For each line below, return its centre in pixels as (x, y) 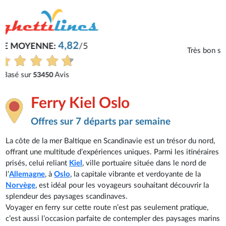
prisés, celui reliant (38, 163)
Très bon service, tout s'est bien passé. (113, 50)
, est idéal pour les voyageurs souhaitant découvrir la (122, 185)
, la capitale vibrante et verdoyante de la (136, 174)
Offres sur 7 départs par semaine (101, 122)
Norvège (21, 185)
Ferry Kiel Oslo (80, 103)
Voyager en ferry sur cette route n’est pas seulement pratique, (107, 207)
